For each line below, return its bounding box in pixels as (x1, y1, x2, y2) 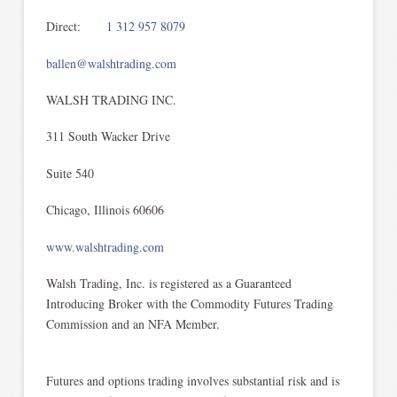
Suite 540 (45, 164, 94, 182)
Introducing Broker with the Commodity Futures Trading (45, 294, 333, 312)
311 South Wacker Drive (45, 128, 170, 145)
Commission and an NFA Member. (45, 315, 220, 332)
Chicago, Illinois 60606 (45, 201, 164, 219)
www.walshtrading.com (45, 237, 164, 255)
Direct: (45, 18, 106, 35)
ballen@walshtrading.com (45, 54, 176, 72)
